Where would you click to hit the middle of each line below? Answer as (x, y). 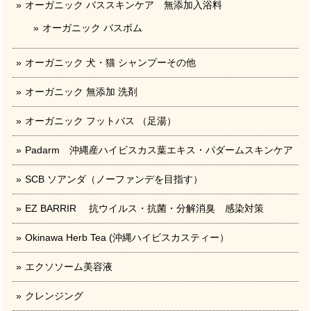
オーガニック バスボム (92, 28)
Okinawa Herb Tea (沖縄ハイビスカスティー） (127, 238)
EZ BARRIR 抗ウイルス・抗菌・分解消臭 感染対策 (144, 209)
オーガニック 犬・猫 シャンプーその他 (110, 63)
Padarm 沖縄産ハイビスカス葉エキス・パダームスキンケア (159, 150)
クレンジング (54, 296)
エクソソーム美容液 (69, 267)
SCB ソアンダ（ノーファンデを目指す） (114, 179)
